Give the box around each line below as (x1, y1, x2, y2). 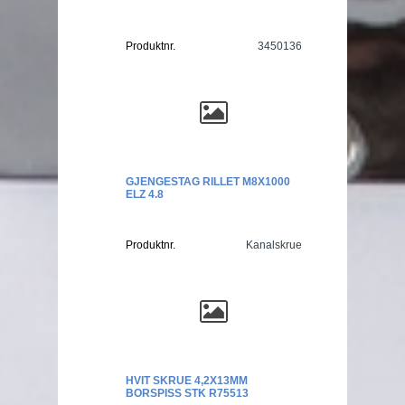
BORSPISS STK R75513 (126, 386, 249, 400)
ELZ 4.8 (126, 187, 164, 201)
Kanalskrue (246, 238, 302, 251)
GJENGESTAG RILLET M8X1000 (126, 174, 290, 188)
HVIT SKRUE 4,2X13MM (126, 373, 248, 387)
